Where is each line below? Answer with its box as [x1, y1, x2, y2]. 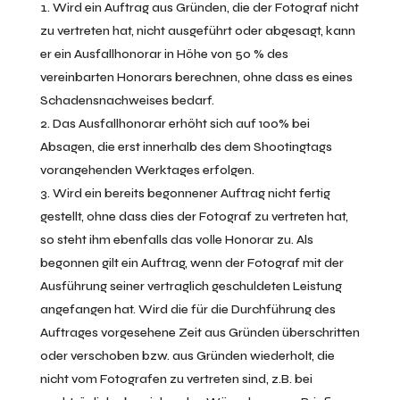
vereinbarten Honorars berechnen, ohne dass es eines [39, 70, 353, 85]
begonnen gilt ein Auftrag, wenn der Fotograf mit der [39, 255, 344, 271]
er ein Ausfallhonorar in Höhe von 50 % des [39, 46, 288, 62]
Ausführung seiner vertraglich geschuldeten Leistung [39, 279, 342, 294]
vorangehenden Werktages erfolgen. [39, 162, 257, 178]
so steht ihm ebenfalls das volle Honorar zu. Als [39, 232, 313, 247]
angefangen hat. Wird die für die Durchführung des [39, 302, 336, 317]
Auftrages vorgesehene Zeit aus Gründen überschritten [39, 325, 360, 340]
